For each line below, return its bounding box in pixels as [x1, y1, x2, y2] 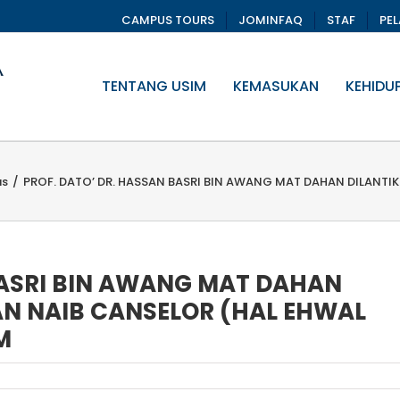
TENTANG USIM [102, 76, 206, 96]
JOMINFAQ [238, 12, 303, 29]
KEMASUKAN [233, 76, 319, 96]
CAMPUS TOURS [121, 12, 214, 29]
